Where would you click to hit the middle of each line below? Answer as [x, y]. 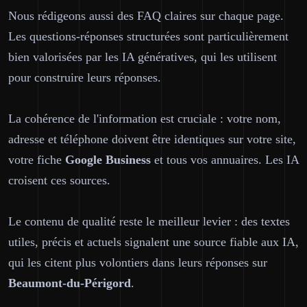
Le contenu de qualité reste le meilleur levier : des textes [149, 221]
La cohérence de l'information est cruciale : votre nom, [145, 119]
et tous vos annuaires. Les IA [225, 160]
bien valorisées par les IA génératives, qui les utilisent [143, 57]
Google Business [108, 160]
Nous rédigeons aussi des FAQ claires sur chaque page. [146, 16]
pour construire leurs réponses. [85, 77]
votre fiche [37, 160]
